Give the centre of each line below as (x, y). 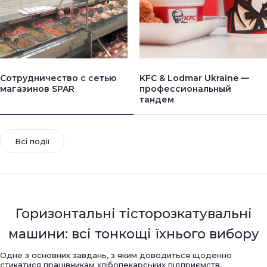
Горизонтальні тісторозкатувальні (133, 213)
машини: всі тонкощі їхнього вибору (133, 234)
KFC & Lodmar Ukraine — (194, 78)
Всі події (32, 141)
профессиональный (185, 89)
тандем (157, 99)
